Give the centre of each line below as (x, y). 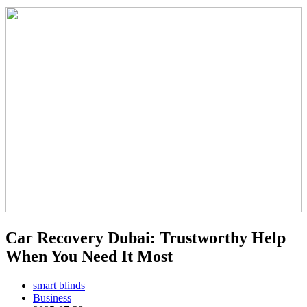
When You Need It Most (89, 256)
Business (52, 297)
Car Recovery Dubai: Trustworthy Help (146, 237)
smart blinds (59, 285)
